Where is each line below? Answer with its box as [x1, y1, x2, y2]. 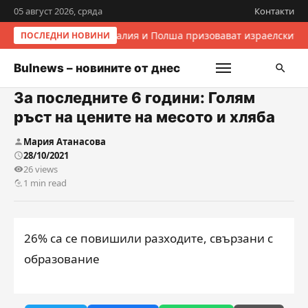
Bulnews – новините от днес [14, 61, 180, 75]
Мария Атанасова [23, 135, 106, 148]
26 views [23, 163, 58, 175]
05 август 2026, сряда [14, 5, 102, 17]
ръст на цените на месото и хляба [14, 108, 275, 126]
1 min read [23, 177, 67, 189]
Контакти [254, 5, 294, 17]
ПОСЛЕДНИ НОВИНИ [21, 30, 110, 41]
